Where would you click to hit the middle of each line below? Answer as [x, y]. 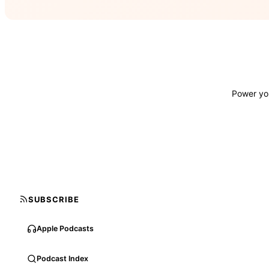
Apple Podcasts [65, 228]
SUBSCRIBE [54, 199]
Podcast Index [62, 258]
